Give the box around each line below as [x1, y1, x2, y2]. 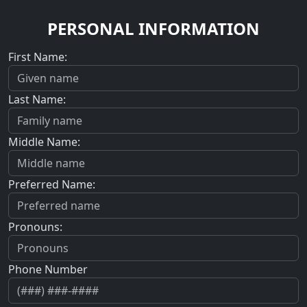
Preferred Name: [8, 176, 95, 192]
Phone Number [8, 261, 88, 277]
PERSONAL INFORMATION [47, 17, 260, 40]
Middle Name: [8, 134, 80, 149]
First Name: [8, 49, 67, 64]
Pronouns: [8, 219, 62, 234]
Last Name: [8, 91, 66, 107]
